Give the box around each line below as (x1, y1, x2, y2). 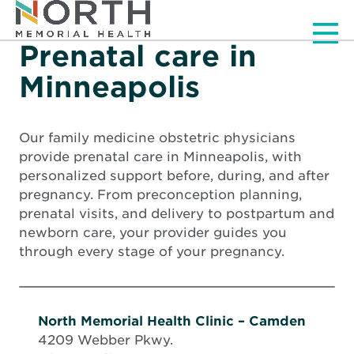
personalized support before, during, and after (19, 167, 330, 183)
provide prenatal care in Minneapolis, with (19, 148, 302, 164)
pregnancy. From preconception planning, (19, 186, 302, 202)
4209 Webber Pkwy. (38, 331, 173, 348)
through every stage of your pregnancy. (19, 243, 284, 259)
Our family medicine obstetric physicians (19, 129, 296, 145)
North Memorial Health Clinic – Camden (38, 312, 306, 329)
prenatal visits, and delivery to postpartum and (19, 205, 334, 221)
